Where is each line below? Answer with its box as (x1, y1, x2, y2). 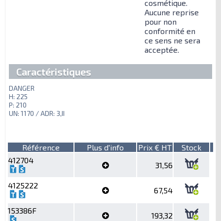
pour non (145, 16, 177, 26)
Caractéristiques (16, 65, 91, 77)
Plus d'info (87, 142, 124, 152)
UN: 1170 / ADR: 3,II (9, 109, 65, 117)
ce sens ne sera (145, 35, 200, 45)
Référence (22, 142, 60, 152)
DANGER (9, 83, 35, 92)
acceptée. (145, 44, 179, 54)
